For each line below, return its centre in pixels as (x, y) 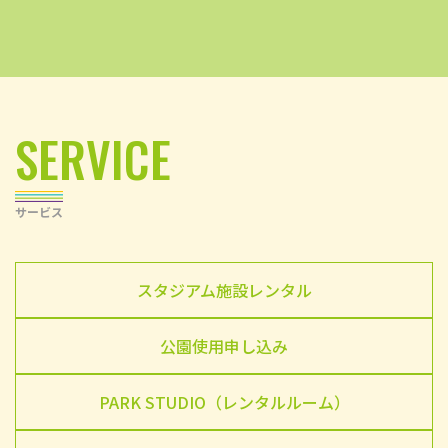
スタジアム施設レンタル (224, 289)
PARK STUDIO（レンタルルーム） (224, 401)
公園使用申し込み (224, 345)
